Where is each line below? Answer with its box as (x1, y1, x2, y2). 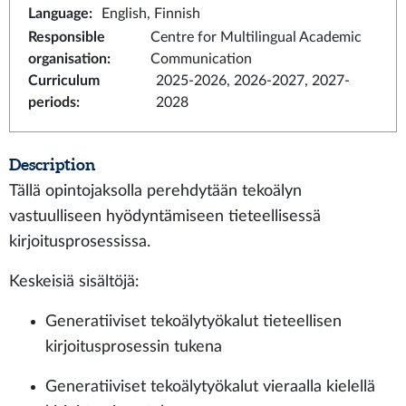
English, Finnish (101, 6, 200, 21)
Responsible (28, 30, 105, 44)
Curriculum (28, 73, 100, 88)
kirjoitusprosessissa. (9, 234, 150, 249)
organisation (28, 52, 107, 66)
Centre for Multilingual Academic (150, 30, 362, 44)
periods (28, 95, 76, 110)
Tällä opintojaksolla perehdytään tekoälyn (9, 183, 302, 198)
